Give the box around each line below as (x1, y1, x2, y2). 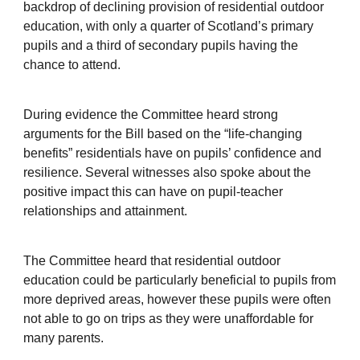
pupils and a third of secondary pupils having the (22, 38, 298, 52)
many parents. (22, 331, 110, 346)
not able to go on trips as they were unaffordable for (22, 312, 313, 326)
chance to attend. (22, 57, 124, 72)
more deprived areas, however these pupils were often (22, 292, 331, 307)
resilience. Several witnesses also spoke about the (22, 166, 311, 180)
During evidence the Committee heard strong (22, 108, 278, 122)
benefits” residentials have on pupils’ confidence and (22, 146, 321, 161)
